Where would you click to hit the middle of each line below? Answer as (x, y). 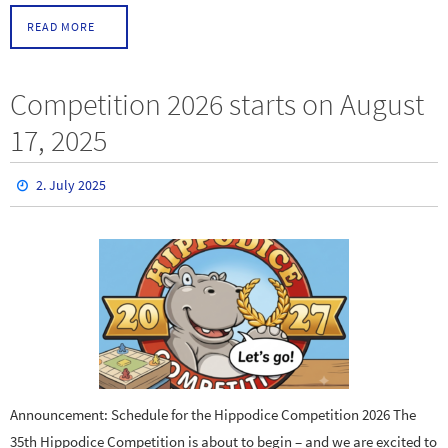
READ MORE (61, 27)
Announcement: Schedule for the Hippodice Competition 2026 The (213, 415)
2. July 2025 (71, 185)
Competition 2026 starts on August (217, 104)
